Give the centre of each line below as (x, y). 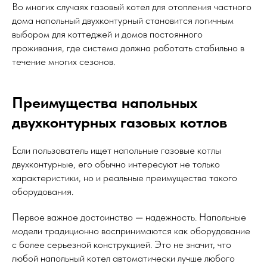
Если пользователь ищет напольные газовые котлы (117, 150)
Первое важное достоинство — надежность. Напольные (129, 217)
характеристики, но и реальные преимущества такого (125, 178)
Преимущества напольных (105, 103)
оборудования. (43, 192)
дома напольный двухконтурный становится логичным (123, 21)
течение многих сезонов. (63, 62)
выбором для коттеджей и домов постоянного (107, 34)
